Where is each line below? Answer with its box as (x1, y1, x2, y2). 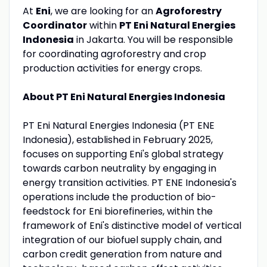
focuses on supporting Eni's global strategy (22, 147, 223, 161)
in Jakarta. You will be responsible (73, 32, 233, 46)
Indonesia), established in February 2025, (22, 132, 213, 147)
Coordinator (22, 18, 87, 32)
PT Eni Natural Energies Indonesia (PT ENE (22, 118, 215, 132)
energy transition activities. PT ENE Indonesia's (22, 175, 237, 190)
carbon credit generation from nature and (22, 247, 222, 261)
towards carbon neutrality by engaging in (22, 161, 216, 175)
